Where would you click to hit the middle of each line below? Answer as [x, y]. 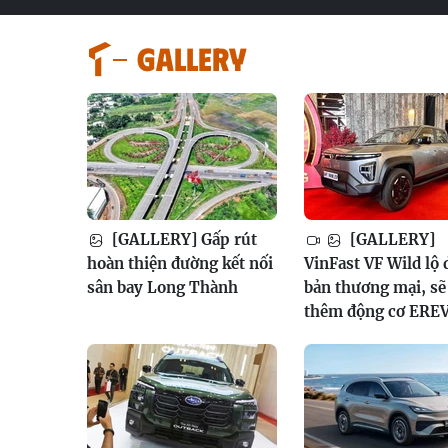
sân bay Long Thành [162, 287]
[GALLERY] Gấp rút [182, 239]
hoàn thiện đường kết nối [180, 263]
